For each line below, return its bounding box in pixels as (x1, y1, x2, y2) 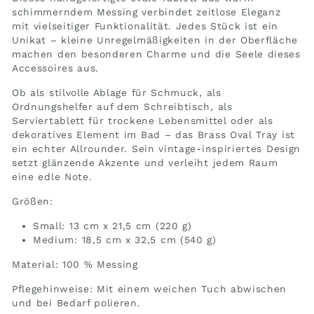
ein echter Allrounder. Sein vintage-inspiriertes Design (12, 142, 301, 154)
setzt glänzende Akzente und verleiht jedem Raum (12, 156, 278, 168)
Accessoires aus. (12, 62, 100, 74)
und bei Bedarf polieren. (12, 296, 141, 308)
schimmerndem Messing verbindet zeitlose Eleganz (12, 6, 281, 18)
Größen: (12, 195, 53, 207)
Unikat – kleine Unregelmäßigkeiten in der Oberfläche (12, 34, 298, 46)
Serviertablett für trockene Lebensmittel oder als (12, 114, 273, 126)
